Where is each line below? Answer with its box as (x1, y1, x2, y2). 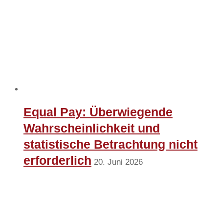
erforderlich (23, 153, 91, 168)
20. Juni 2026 (94, 157, 143, 167)
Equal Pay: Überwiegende (23, 105, 173, 119)
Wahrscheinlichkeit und (23, 121, 160, 135)
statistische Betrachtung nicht (23, 137, 197, 152)
